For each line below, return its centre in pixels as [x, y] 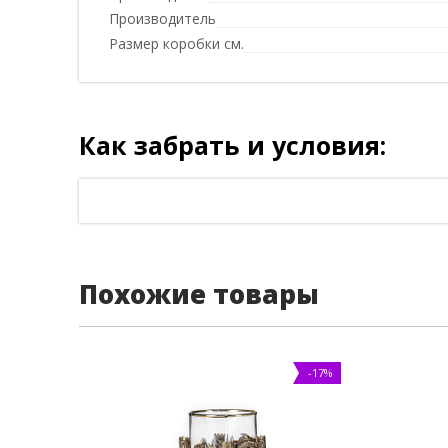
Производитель [162, 18]
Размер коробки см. [176, 43]
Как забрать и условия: [232, 145]
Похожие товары [199, 294]
